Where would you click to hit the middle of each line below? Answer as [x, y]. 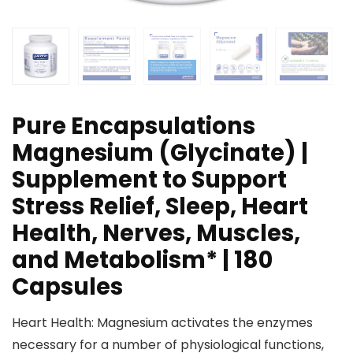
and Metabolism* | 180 [142, 260]
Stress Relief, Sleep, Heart [160, 207]
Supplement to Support [149, 180]
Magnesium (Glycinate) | [160, 153]
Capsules [67, 287]
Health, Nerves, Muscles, [156, 234]
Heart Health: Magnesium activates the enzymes [162, 323]
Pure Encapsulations [134, 126]
